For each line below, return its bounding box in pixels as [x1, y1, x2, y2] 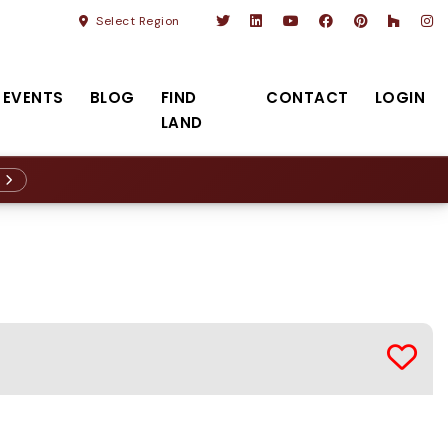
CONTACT [266, 87, 349, 108]
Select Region [96, 13, 180, 29]
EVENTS [2, 87, 64, 108]
